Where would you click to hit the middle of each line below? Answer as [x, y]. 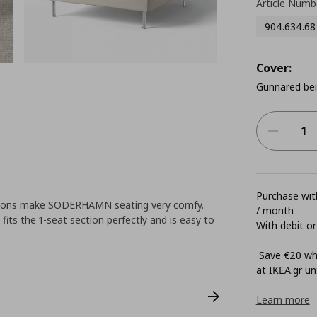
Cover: [273, 68]
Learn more [283, 300]
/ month [275, 211]
